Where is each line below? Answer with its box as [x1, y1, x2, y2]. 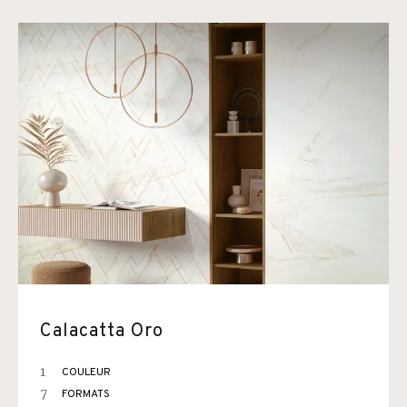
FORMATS [62, 387, 110, 402]
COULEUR [62, 365, 111, 380]
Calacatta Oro [40, 320, 164, 343]
